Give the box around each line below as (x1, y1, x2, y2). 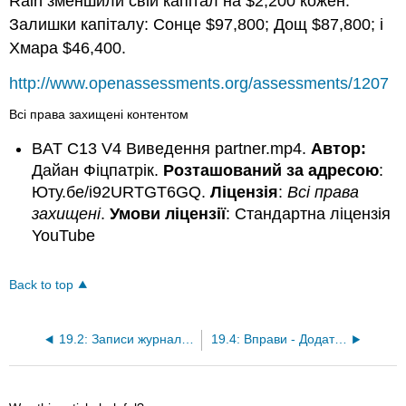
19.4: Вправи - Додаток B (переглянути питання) (333, 333, 347, 347)
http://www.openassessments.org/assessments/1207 (9, 73, 390, 92)
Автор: (311, 140, 367, 159)
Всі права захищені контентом (9, 106, 189, 121)
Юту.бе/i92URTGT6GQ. (32, 183, 211, 202)
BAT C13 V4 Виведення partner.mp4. (32, 140, 312, 159)
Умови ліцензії (110, 205, 227, 224)
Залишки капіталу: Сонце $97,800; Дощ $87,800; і (9, 15, 384, 34)
